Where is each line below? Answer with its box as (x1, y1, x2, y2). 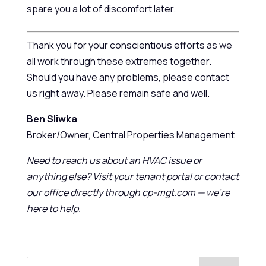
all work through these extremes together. (26, 55, 211, 68)
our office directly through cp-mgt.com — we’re (26, 186, 230, 199)
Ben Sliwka (26, 112, 77, 125)
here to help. (26, 202, 81, 215)
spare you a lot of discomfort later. (26, 2, 176, 15)
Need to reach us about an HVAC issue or (26, 154, 202, 167)
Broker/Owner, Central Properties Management (26, 128, 235, 141)
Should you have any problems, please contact (26, 71, 229, 84)
